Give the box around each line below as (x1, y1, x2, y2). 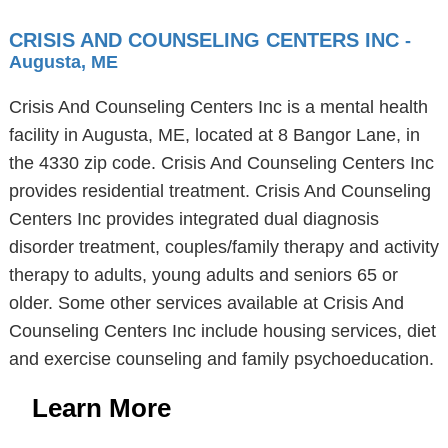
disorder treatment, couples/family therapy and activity (8, 237, 439, 257)
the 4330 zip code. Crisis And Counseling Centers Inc (8, 153, 434, 173)
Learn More (31, 393, 171, 423)
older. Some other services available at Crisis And (8, 293, 404, 313)
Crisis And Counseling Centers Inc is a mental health (8, 97, 428, 117)
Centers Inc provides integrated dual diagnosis (8, 209, 379, 229)
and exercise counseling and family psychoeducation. (8, 349, 434, 369)
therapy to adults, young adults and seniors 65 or (8, 265, 398, 285)
